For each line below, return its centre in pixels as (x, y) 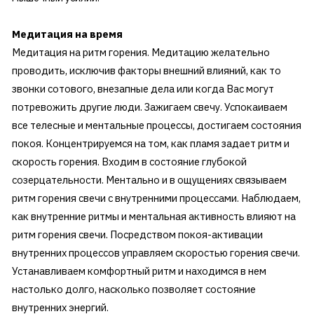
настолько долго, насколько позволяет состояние (134, 289)
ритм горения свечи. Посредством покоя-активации (137, 235)
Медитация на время (67, 34)
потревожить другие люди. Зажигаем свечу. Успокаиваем (149, 107)
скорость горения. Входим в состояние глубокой (129, 162)
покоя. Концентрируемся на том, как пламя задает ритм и (150, 144)
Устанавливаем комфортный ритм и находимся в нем (139, 271)
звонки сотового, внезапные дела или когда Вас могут (143, 89)
